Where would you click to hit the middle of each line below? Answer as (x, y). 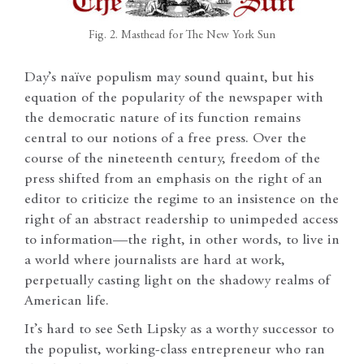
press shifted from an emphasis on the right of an (173, 180)
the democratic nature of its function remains (162, 119)
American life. (67, 302)
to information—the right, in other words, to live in (182, 241)
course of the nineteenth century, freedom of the (172, 160)
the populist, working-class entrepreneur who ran (175, 351)
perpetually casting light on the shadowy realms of (177, 282)
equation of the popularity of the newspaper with (174, 99)
